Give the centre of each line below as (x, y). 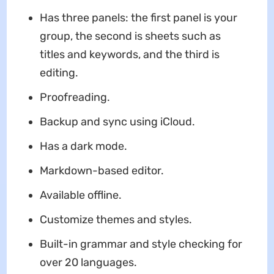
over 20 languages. (88, 263)
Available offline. (80, 195)
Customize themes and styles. (116, 220)
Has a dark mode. (83, 146)
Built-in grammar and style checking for (141, 244)
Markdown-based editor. (102, 171)
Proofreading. (75, 98)
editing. (59, 73)
